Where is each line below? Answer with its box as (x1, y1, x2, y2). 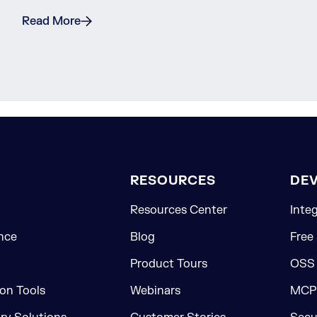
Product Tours (129, 257, 207, 272)
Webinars (129, 284, 180, 299)
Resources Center (129, 203, 227, 218)
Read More (21, 14, 81, 29)
